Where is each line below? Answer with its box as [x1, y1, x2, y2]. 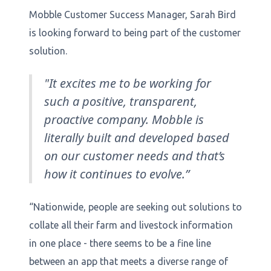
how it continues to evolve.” [44, 166, 189, 183]
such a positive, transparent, [44, 93, 197, 110]
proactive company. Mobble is [44, 111, 204, 128]
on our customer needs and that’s [44, 148, 225, 165]
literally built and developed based [44, 129, 229, 146]
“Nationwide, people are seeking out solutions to [29, 201, 242, 213]
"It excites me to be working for [44, 75, 211, 92]
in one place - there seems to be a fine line [29, 238, 211, 249]
